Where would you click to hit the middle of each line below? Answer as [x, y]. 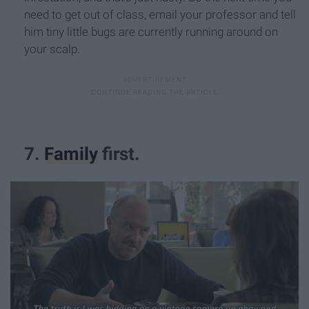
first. [119, 153]
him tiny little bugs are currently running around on [151, 31]
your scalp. [52, 49]
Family [71, 153]
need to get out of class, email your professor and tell [160, 14]
